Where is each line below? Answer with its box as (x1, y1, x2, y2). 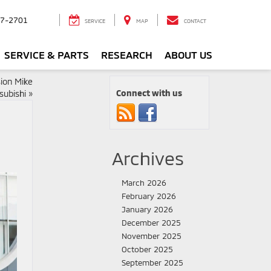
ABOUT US (165, 48, 212, 61)
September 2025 (122, 258, 183, 267)
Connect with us (116, 88, 182, 98)
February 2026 (122, 191, 176, 201)
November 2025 (122, 231, 181, 241)
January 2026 (122, 204, 173, 214)
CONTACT (184, 18, 206, 25)
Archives (112, 147, 184, 169)
